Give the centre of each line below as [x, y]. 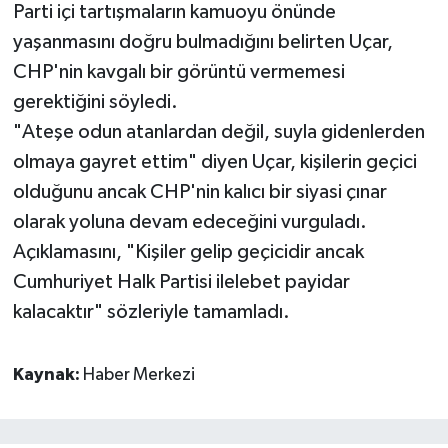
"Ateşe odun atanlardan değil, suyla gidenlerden [218, 131]
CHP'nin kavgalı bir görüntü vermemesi [178, 71]
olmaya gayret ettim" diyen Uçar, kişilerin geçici [214, 161]
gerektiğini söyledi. [95, 101]
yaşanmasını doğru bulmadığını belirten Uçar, [202, 41]
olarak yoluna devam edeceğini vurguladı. [189, 221]
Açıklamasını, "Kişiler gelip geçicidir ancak [188, 251]
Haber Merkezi [138, 374]
